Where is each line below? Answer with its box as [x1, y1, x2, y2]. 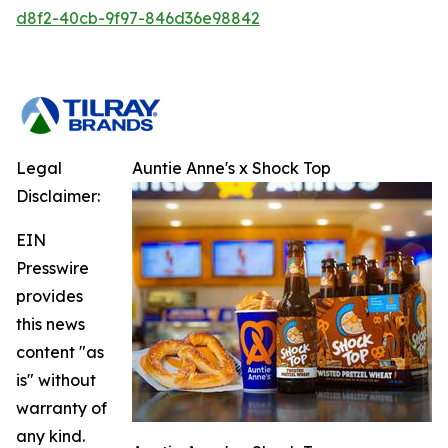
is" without [16, 369, 96, 390]
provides [16, 285, 83, 306]
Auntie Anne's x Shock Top [132, 157, 331, 178]
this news [16, 313, 85, 334]
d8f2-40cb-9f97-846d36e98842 [16, 7, 260, 28]
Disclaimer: [16, 185, 100, 206]
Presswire [16, 257, 89, 278]
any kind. [16, 425, 85, 446]
